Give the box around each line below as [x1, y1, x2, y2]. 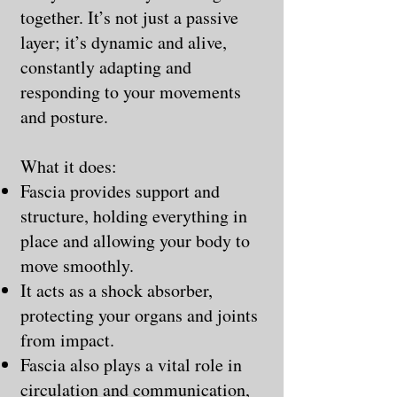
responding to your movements [20, 79, 241, 104]
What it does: [20, 153, 117, 178]
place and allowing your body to [20, 228, 250, 253]
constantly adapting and [20, 54, 191, 79]
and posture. [20, 104, 108, 128]
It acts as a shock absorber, [20, 277, 213, 302]
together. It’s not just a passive [20, 4, 238, 29]
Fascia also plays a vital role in [20, 352, 242, 377]
